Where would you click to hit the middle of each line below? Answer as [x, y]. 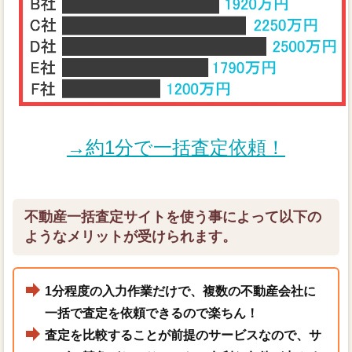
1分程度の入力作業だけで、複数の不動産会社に [180, 291]
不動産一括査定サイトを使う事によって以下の [172, 217]
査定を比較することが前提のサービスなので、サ [183, 335]
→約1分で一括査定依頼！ [176, 148]
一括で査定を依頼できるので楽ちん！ [151, 313]
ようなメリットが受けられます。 [130, 237]
